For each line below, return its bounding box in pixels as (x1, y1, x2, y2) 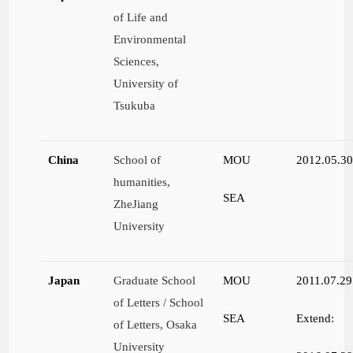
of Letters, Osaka (113, 318, 198, 332)
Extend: (296, 311, 335, 325)
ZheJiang (113, 197, 159, 211)
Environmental (113, 32, 187, 46)
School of (113, 153, 162, 167)
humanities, (113, 175, 171, 189)
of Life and (113, 10, 169, 24)
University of (113, 76, 179, 91)
